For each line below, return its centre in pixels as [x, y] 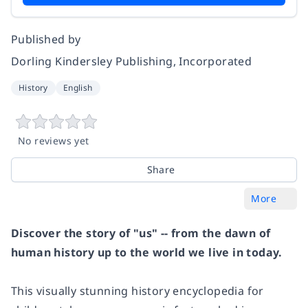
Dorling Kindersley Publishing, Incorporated [132, 62]
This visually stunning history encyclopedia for [137, 291]
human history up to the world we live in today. [147, 253]
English [78, 88]
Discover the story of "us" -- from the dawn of [141, 233]
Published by [46, 40]
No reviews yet [54, 141]
